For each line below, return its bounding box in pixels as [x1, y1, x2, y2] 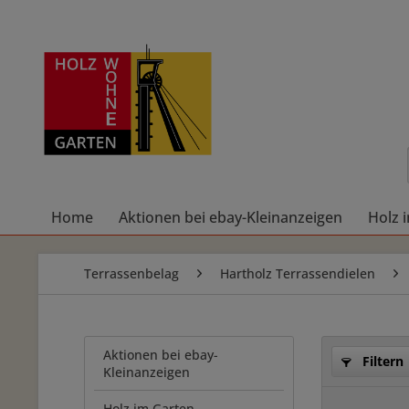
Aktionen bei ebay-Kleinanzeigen [119, 207, 342, 227]
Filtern [359, 352, 404, 370]
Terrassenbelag [84, 265, 179, 282]
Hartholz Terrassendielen [220, 265, 375, 282]
